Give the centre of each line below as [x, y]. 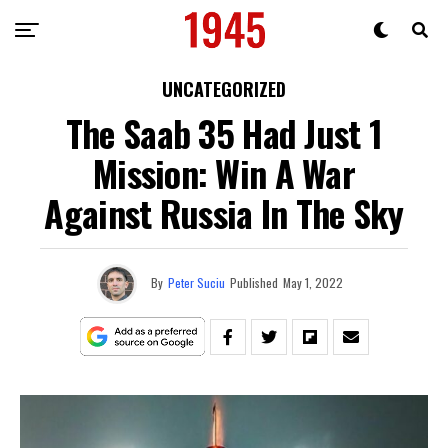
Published [254, 282]
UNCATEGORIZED [224, 89]
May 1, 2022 [313, 282]
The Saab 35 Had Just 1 [224, 132]
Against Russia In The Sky [224, 212]
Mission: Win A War [224, 172]
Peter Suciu [196, 282]
